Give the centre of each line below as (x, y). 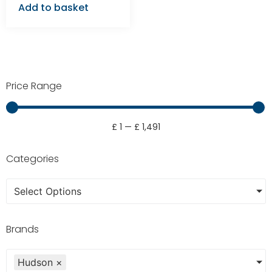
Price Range (34, 86)
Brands (22, 229)
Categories (32, 159)
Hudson (35, 262)
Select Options (48, 191)
